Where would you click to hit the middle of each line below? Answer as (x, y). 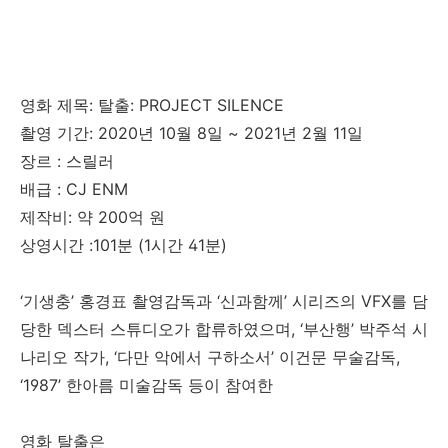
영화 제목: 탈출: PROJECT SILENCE (152, 104)
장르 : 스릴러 (67, 160)
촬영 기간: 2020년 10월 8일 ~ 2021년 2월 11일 (191, 132)
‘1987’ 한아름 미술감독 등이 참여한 (146, 384)
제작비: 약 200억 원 (92, 216)
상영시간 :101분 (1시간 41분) (123, 244)
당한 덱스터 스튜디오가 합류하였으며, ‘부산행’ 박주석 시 (224, 328)
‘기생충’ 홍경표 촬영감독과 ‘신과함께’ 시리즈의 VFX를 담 (224, 300)
